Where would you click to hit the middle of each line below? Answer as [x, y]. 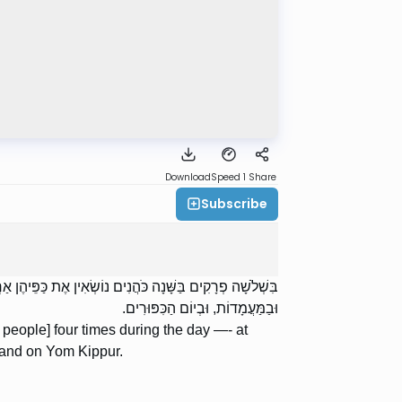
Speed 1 [228, 178]
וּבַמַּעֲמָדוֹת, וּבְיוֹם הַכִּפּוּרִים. [200, 309]
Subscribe [234, 203]
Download [188, 178]
